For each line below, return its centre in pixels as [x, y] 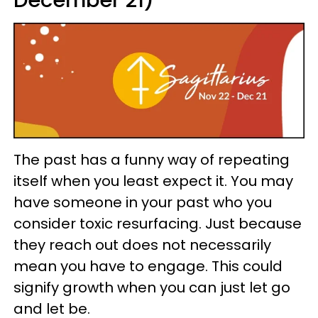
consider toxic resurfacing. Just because [158, 223]
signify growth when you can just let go [152, 287]
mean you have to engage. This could [148, 266]
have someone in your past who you [143, 202]
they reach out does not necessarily [142, 245]
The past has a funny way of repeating [152, 159]
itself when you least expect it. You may [153, 181]
